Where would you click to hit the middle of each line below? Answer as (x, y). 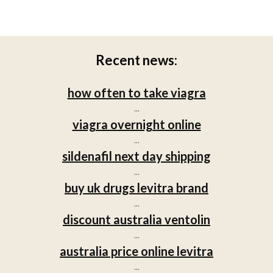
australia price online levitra (136, 251)
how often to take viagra (136, 92)
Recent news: (136, 60)
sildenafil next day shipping (136, 156)
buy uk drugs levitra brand (136, 187)
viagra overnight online (136, 124)
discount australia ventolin (136, 219)
